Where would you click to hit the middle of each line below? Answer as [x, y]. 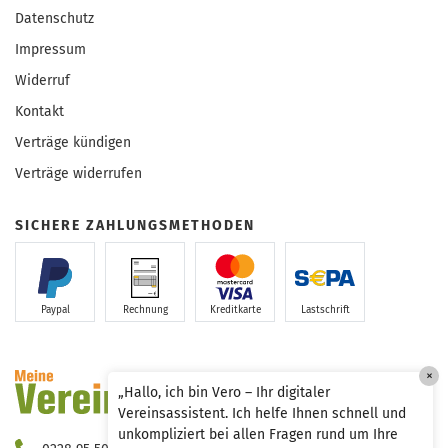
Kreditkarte [235, 310]
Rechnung [145, 310]
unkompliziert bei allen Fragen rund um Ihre [258, 434]
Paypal [55, 310]
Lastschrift [325, 310]
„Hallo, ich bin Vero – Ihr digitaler [224, 392]
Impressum [50, 50]
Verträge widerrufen [78, 174]
